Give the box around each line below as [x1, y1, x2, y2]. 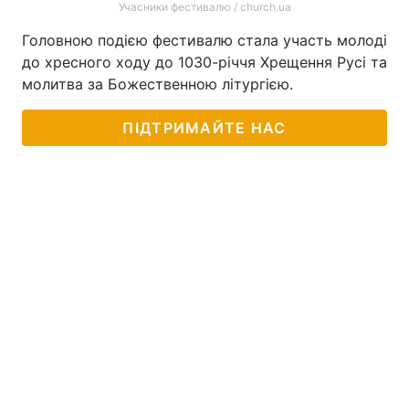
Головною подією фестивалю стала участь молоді [22, 31, 387, 49]
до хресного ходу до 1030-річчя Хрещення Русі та [22, 53, 387, 71]
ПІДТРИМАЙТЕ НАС [122, 119, 287, 137]
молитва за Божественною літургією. [22, 75, 293, 93]
